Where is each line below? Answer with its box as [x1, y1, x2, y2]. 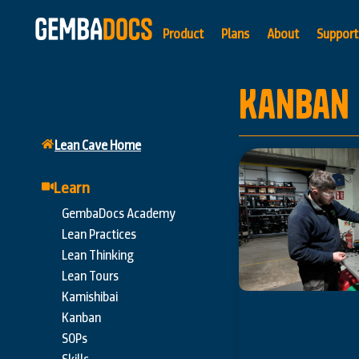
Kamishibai [62, 288, 118, 306]
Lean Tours [62, 268, 119, 285]
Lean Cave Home [54, 137, 141, 154]
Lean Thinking [62, 247, 134, 264]
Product [163, 26, 204, 42]
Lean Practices [62, 226, 136, 244]
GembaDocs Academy [62, 205, 175, 223]
